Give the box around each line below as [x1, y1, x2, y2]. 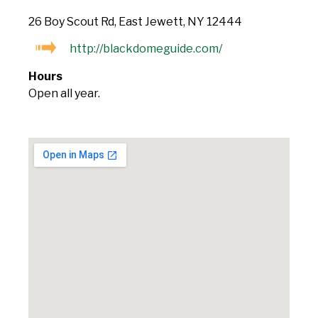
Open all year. [28, 87, 100, 101]
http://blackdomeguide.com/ [70, 42, 222, 56]
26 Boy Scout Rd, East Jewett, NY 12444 [28, 15, 242, 29]
